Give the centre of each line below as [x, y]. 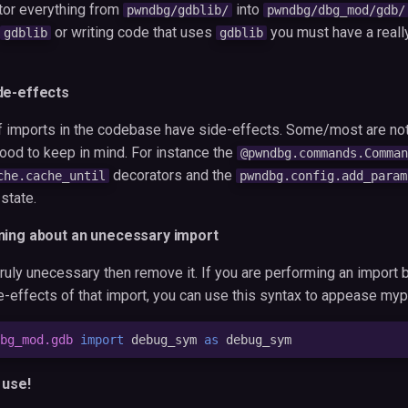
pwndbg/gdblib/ [178, 10]
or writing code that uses [133, 32]
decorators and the [173, 175]
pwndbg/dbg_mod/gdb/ [336, 10]
